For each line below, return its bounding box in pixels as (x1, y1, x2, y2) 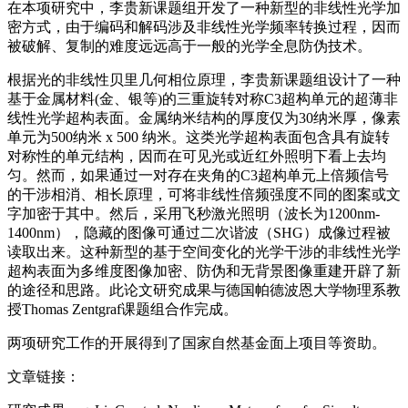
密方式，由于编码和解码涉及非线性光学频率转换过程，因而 (7, 19, 401, 36)
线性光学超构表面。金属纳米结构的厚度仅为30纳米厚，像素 (7, 110, 401, 127)
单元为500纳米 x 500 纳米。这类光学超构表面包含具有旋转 (7, 129, 390, 146)
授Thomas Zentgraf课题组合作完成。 (7, 301, 238, 318)
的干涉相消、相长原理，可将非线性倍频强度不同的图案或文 (7, 187, 401, 203)
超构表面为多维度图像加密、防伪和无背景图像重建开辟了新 (7, 263, 401, 280)
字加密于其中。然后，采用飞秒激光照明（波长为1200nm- (7, 206, 380, 222)
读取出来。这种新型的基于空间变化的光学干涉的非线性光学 (7, 244, 401, 260)
